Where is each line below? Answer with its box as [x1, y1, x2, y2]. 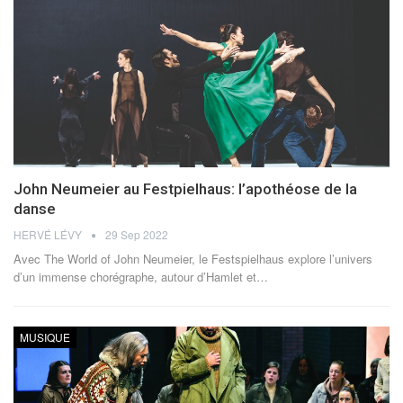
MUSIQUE [20, 328, 70, 345]
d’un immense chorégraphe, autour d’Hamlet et [13, 267, 256, 285]
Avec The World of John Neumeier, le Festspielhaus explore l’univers [13, 249, 372, 267]
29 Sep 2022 [105, 226, 168, 242]
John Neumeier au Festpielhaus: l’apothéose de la [13, 179, 357, 198]
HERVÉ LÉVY [13, 226, 85, 242]
